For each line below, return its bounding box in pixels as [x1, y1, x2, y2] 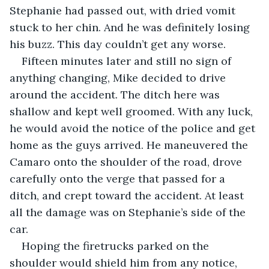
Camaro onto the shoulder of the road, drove [10, 154, 245, 169]
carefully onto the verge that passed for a [10, 171, 228, 186]
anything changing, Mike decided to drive [10, 70, 229, 85]
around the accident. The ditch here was [10, 87, 223, 101]
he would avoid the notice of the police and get [10, 121, 258, 135]
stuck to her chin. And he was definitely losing [10, 20, 253, 34]
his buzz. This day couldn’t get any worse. [10, 37, 226, 51]
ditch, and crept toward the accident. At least [10, 188, 247, 202]
